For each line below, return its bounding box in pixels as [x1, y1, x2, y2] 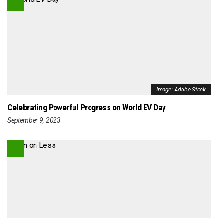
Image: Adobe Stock [156, 86, 206, 93]
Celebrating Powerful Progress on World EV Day [7, 102, 166, 113]
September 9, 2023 [7, 116, 61, 124]
